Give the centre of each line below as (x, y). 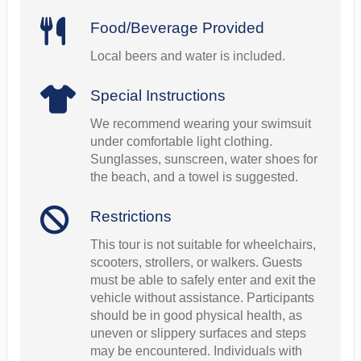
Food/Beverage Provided (177, 28)
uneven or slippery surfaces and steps (198, 334)
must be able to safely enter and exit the (203, 280)
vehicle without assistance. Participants (202, 298)
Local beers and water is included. (187, 56)
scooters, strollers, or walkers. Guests (196, 263)
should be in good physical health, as (196, 316)
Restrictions (131, 217)
